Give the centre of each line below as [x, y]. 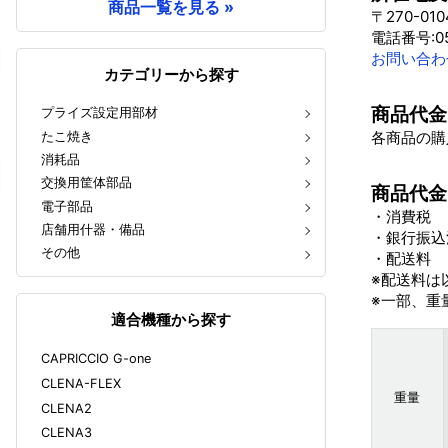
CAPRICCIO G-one [96, 359]
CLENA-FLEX [81, 384]
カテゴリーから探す [171, 74]
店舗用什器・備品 [93, 230]
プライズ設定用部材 [99, 113]
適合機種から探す [171, 319]
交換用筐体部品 [86, 183]
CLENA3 [66, 433]
